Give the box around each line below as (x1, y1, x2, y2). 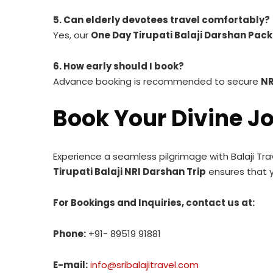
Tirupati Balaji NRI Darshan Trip (53, 165, 206, 178)
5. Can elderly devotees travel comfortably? (53, 13, 270, 26)
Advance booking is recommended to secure (53, 74, 261, 88)
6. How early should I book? (53, 59, 184, 73)
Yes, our (53, 28, 91, 41)
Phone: (53, 227, 86, 240)
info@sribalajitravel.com (90, 258, 199, 271)
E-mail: (53, 258, 88, 271)
